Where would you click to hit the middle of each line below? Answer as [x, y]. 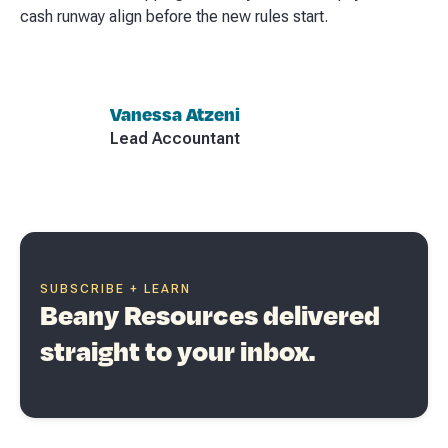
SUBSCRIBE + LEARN [115, 289]
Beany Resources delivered [210, 314]
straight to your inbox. [177, 350]
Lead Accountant [175, 138]
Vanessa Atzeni [175, 113]
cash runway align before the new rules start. [174, 17]
